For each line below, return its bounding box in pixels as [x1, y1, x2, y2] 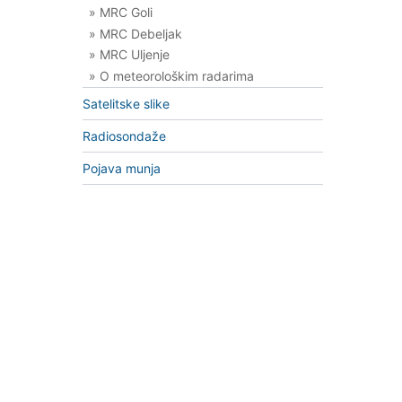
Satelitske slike [83, 95, 170, 111]
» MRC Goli [89, 4, 153, 20]
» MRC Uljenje [89, 47, 170, 63]
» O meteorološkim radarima [89, 68, 254, 84]
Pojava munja [83, 160, 161, 176]
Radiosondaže [83, 127, 166, 144]
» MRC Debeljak [89, 25, 182, 41]
